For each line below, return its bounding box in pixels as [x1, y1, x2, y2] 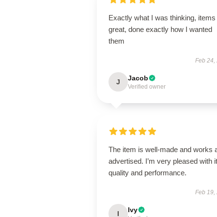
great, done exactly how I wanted [108, 25, 212, 33]
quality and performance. [108, 169, 186, 177]
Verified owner [128, 83, 166, 90]
